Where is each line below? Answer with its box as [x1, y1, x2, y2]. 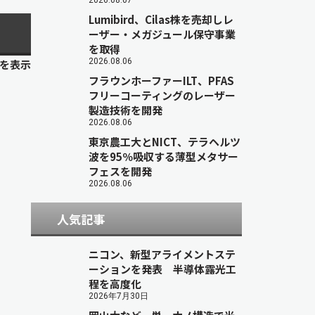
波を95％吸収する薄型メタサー [89, 149, 238, 164]
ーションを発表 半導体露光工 [89, 262, 236, 276]
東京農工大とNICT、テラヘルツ [89, 134, 240, 149]
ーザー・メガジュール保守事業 [89, 27, 236, 41]
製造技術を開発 [89, 103, 162, 117]
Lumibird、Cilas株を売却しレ [89, 12, 233, 27]
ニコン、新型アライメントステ [89, 247, 236, 262]
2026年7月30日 [89, 291, 148, 301]
